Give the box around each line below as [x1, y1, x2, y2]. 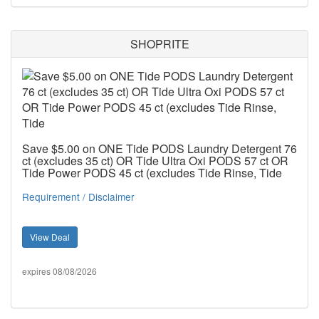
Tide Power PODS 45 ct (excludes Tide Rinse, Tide [22, 164, 282, 181]
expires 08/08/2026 [22, 264, 97, 277]
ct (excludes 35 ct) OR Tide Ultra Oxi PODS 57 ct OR [22, 152, 288, 169]
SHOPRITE [130, 35, 189, 52]
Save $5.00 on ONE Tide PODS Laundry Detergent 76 [22, 140, 297, 157]
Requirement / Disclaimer [22, 189, 135, 204]
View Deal [30, 230, 70, 243]
